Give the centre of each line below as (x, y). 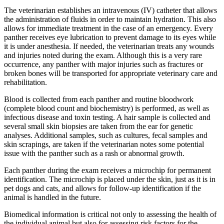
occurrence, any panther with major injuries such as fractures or (103, 64)
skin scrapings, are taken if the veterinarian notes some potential (104, 144)
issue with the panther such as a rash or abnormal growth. (94, 153)
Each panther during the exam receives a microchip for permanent (107, 170)
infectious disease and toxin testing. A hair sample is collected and (107, 117)
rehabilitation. (25, 82)
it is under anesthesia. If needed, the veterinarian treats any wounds (109, 46)
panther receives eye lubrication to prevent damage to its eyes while (110, 37)
